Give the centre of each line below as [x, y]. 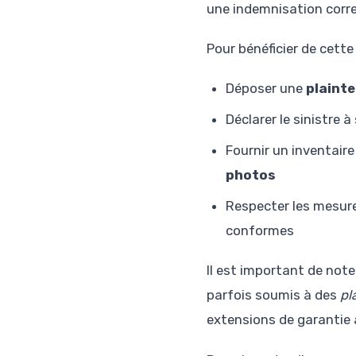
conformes [259, 231]
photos [250, 175]
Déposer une [265, 89]
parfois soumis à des [273, 295]
